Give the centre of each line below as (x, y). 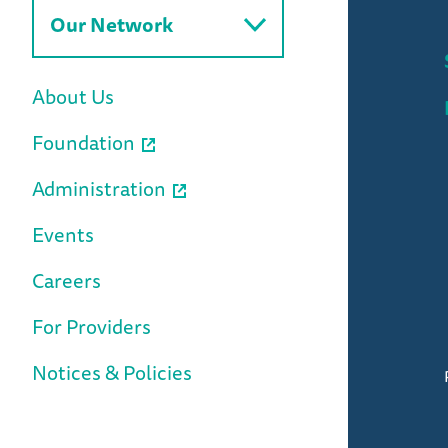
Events (63, 234)
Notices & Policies (112, 372)
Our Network (111, 24)
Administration (99, 188)
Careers (66, 280)
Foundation (83, 142)
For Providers (91, 326)
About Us (73, 96)
